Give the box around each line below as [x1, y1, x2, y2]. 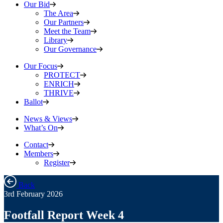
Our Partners [44, 18, 84, 26]
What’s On [24, 123, 58, 132]
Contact [24, 140, 48, 149]
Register [44, 158, 70, 167]
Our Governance [44, 45, 97, 53]
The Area [44, 9, 73, 17]
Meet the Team [44, 27, 91, 35]
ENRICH [44, 80, 74, 88]
